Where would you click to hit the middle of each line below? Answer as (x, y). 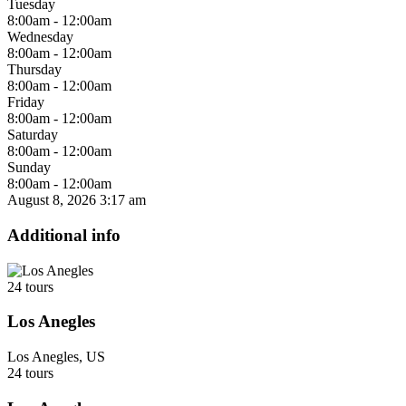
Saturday (33, 135)
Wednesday (40, 37)
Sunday (29, 168)
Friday (26, 102)
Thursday (34, 70)
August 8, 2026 (52, 200)
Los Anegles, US (56, 357)
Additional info (64, 235)
